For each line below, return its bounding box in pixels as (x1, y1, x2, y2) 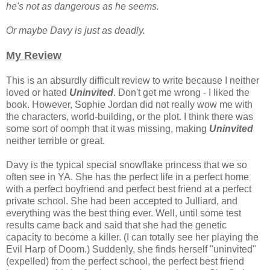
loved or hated (6, 87, 69, 98)
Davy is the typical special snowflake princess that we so (6, 160, 247, 171)
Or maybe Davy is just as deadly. (6, 25, 145, 36)
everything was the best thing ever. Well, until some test (6, 208, 241, 219)
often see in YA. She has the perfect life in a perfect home (6, 172, 249, 183)
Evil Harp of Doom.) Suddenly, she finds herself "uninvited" (6, 244, 256, 255)
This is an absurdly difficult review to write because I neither (6, 75, 259, 86)
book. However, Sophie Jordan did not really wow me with (6, 99, 253, 110)
